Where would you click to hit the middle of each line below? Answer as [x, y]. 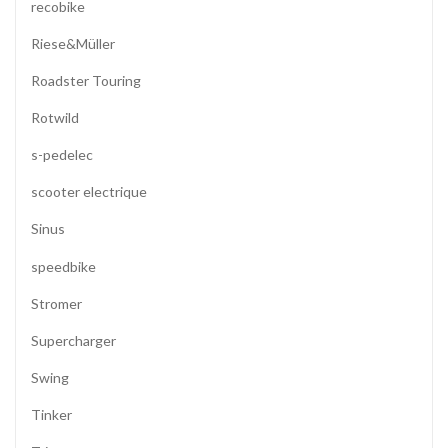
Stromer [56, 303]
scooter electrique [89, 192]
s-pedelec [62, 155]
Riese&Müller [73, 43]
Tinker [51, 414]
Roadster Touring [86, 80]
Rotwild [55, 117]
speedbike [63, 266]
